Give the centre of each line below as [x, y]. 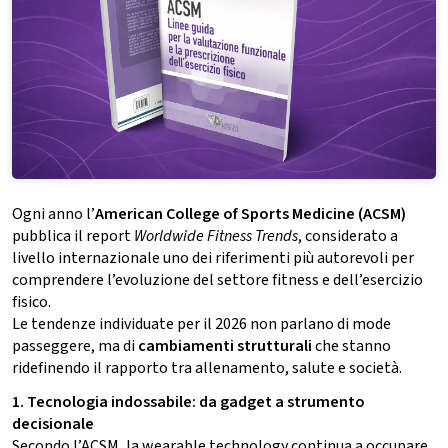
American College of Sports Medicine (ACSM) [250, 214]
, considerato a [348, 236]
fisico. [31, 302]
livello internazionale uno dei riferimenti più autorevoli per [213, 258]
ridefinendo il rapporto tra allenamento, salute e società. [207, 368]
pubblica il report [73, 236]
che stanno [351, 346]
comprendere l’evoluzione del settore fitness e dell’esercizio [217, 280]
